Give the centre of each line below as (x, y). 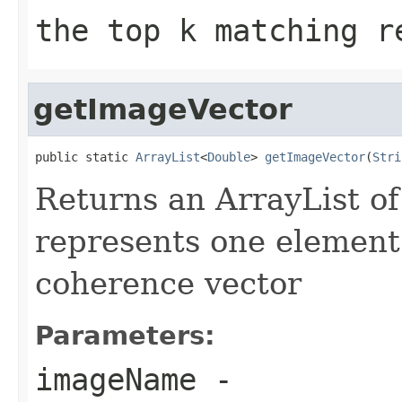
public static (85, 157)
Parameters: (125, 335)
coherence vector (168, 283)
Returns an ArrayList (197, 199)
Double (229, 157)
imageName (116, 379)
